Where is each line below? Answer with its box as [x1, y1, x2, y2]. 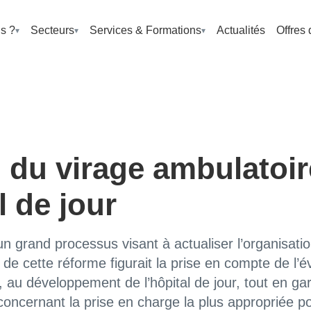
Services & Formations [89, 24, 201, 36]
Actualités [216, 24, 265, 36]
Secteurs [30, 24, 74, 36]
